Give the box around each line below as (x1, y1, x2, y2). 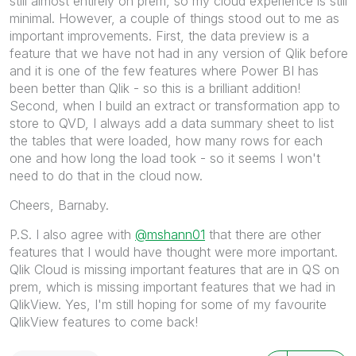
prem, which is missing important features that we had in (10, 278, 335, 295)
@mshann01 (135, 226, 205, 242)
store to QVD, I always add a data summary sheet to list (10, 114, 334, 131)
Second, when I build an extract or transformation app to (10, 97, 340, 114)
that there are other (205, 226, 321, 242)
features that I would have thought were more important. (10, 243, 338, 260)
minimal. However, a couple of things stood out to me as (10, 10, 339, 26)
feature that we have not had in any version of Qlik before (10, 44, 348, 61)
